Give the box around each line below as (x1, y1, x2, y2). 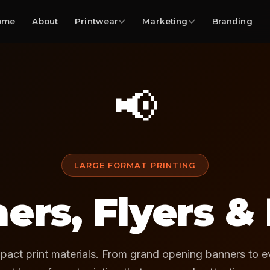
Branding (212, 16, 253, 26)
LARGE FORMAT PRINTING (74, 160, 196, 170)
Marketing (142, 16, 188, 26)
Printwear (75, 16, 119, 26)
